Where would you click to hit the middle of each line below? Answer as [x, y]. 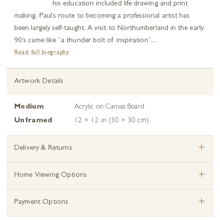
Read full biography [42, 53]
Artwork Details [39, 82]
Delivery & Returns [43, 149]
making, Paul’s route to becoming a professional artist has [102, 16]
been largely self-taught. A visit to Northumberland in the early [109, 29]
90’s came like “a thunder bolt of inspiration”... [85, 41]
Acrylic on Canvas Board [109, 107]
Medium [29, 107]
